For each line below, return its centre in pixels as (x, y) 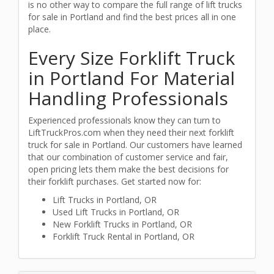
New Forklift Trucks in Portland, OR (122, 224)
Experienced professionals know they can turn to (124, 120)
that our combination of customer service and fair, (128, 157)
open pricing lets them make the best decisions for (128, 169)
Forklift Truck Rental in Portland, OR (124, 236)
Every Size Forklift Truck (131, 58)
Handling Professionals (128, 98)
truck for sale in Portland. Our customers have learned (135, 145)
